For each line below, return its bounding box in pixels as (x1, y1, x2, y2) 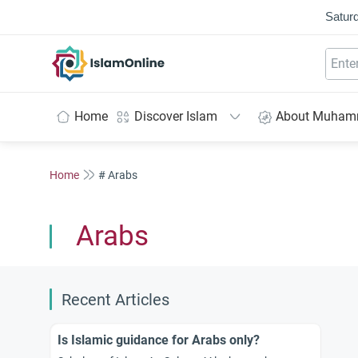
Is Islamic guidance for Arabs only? (58, 332, 260, 348)
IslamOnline (108, 46, 176, 62)
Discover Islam (134, 109, 217, 124)
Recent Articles (62, 291, 169, 309)
